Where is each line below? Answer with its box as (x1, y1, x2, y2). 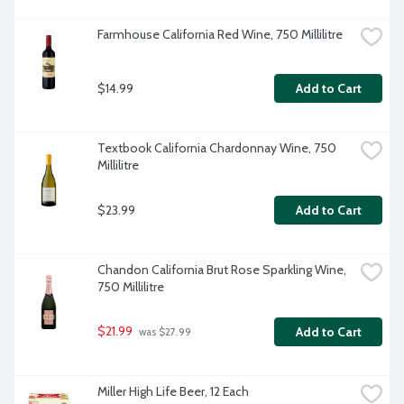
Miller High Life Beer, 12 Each (97, 383, 249, 400)
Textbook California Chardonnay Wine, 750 (97, 140, 336, 157)
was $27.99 (136, 326, 191, 339)
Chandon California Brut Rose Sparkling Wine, (97, 262, 346, 279)
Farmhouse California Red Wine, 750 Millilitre (97, 26, 343, 43)
